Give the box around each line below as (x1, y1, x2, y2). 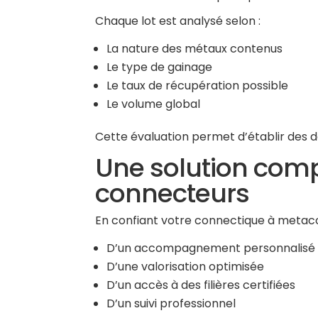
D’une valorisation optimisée (106, 258, 265, 275)
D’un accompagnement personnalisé (106, 240, 316, 256)
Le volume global (106, 96, 201, 112)
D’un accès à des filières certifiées (106, 277, 296, 293)
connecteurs (95, 175, 250, 212)
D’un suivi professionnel (106, 295, 236, 312)
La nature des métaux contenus (106, 40, 283, 57)
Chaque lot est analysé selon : (95, 13, 261, 29)
